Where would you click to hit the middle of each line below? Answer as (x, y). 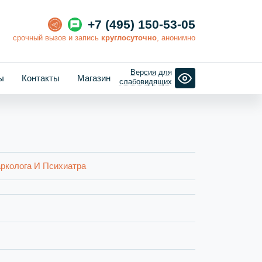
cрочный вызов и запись (57, 37)
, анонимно (176, 37)
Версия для (151, 73)
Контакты (40, 78)
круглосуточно (129, 37)
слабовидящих (145, 82)
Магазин (94, 78)
